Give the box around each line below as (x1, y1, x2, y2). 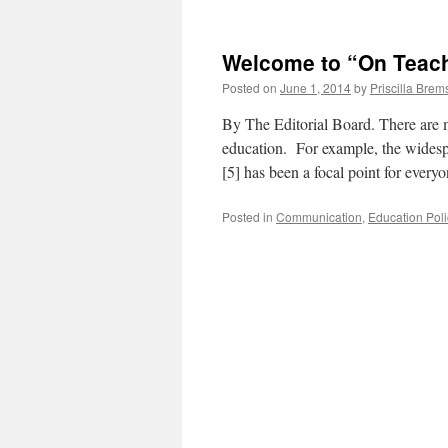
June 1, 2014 (280, 79, 351, 96)
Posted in (222, 208, 273, 225)
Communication (276, 208, 362, 225)
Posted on (222, 79, 277, 96)
